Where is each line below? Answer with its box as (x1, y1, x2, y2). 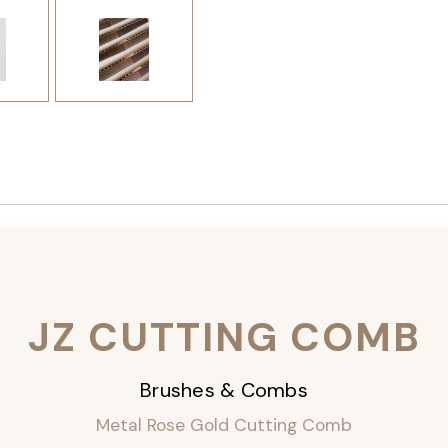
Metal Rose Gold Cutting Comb (96, 414, 352, 437)
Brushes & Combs (140, 377, 308, 404)
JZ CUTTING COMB (27, 311, 421, 364)
